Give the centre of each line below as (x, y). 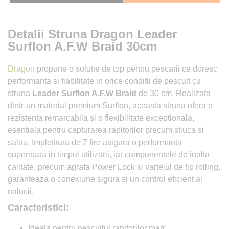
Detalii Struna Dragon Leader (92, 34)
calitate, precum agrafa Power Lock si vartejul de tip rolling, (114, 167)
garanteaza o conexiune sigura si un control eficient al (105, 179)
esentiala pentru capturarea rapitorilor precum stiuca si (106, 130)
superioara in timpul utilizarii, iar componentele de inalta (109, 154)
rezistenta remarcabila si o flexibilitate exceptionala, (101, 118)
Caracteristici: (38, 207)
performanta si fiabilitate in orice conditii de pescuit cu (104, 81)
